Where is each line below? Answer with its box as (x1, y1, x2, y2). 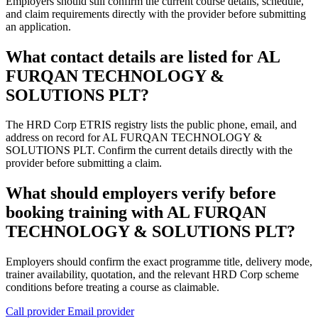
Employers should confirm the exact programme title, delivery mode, (6, 256, 312, 268)
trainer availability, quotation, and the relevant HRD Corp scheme (6, 268, 299, 281)
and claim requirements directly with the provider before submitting (6, 7, 306, 20)
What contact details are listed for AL (6, 47, 280, 66)
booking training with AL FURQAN (6, 203, 266, 222)
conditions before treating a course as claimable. (6, 281, 219, 294)
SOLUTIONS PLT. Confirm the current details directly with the (6, 144, 292, 157)
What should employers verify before (6, 184, 276, 203)
